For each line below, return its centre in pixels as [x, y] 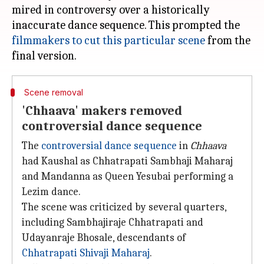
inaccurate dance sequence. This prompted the [126, 25]
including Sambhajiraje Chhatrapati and [113, 222]
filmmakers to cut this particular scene [108, 40]
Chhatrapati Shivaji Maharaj [86, 253]
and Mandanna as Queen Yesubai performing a [128, 176]
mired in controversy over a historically [111, 10]
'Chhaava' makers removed [102, 111]
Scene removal [53, 92]
